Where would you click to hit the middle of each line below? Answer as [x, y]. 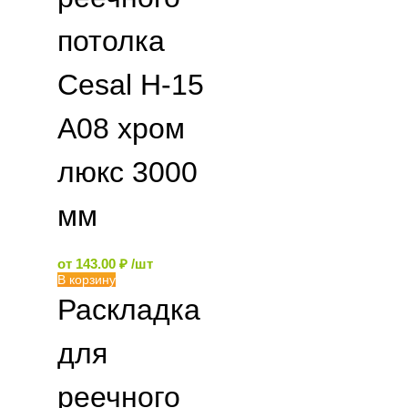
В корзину [87, 280]
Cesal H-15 [131, 85]
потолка [111, 41]
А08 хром [121, 128]
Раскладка [129, 310]
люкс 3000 [127, 172]
